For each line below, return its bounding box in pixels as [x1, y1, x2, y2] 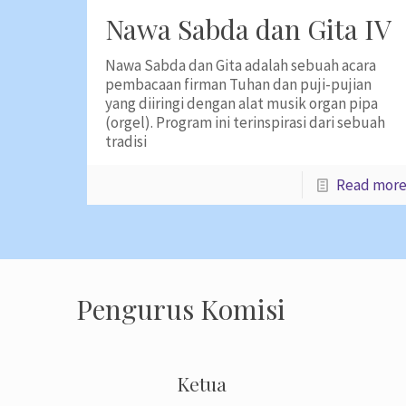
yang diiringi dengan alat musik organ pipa [104, 93, 378, 113]
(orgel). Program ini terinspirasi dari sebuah [104, 112, 385, 132]
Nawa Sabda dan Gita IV [104, 11, 391, 47]
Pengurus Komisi [76, 291, 285, 327]
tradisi [104, 131, 147, 151]
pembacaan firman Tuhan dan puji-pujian [104, 74, 372, 94]
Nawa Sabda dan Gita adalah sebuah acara [104, 55, 376, 75]
